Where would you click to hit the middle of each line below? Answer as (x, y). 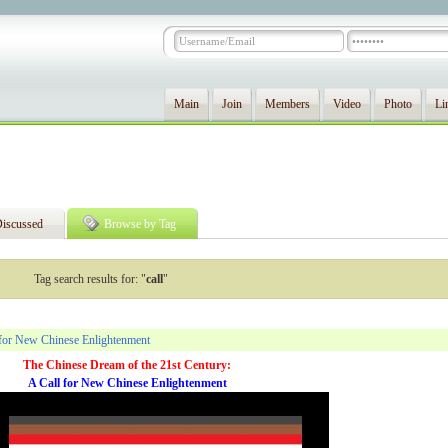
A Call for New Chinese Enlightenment (127, 383)
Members (287, 104)
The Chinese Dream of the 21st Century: (127, 365)
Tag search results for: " (89, 279)
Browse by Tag (140, 224)
